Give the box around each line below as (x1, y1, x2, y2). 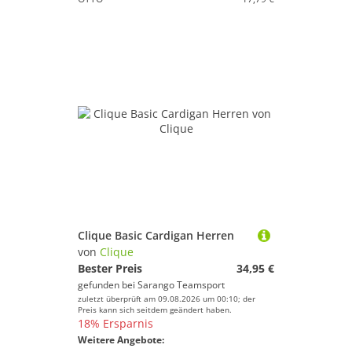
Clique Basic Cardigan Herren (78, 228, 234, 243)
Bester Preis (78, 261, 142, 276)
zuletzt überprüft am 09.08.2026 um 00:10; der (78, 293, 255, 304)
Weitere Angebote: (78, 333, 164, 346)
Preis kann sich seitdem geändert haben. (78, 304, 232, 315)
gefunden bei (78, 278, 137, 291)
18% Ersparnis (78, 316, 153, 331)
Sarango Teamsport (137, 278, 225, 291)
